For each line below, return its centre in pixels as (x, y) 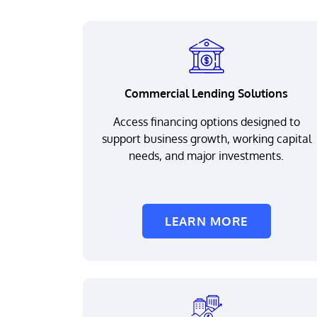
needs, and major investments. (207, 156)
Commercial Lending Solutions (207, 93)
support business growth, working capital (206, 139)
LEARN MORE (207, 221)
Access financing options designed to (206, 122)
